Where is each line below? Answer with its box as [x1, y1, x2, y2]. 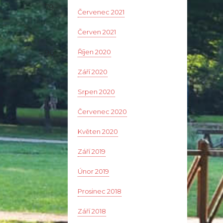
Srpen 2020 [78, 88, 115, 96]
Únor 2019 [78, 167, 109, 176]
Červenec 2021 [78, 8, 124, 16]
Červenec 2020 [78, 108, 127, 116]
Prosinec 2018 [78, 187, 121, 196]
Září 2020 [78, 68, 108, 76]
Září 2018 [78, 207, 106, 216]
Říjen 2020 [78, 48, 111, 56]
